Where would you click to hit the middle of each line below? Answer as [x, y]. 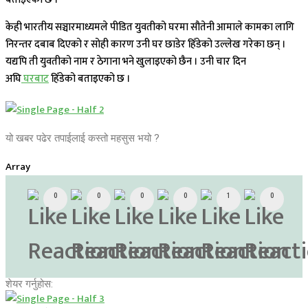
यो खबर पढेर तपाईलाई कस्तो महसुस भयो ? [82, 138]
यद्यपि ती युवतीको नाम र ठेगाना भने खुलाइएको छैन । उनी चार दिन [126, 61]
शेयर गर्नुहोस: [29, 284]
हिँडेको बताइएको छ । [90, 78]
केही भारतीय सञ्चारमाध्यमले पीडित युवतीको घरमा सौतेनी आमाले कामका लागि [150, 27]
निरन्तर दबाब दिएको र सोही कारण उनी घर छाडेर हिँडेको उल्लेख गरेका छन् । [146, 44]
